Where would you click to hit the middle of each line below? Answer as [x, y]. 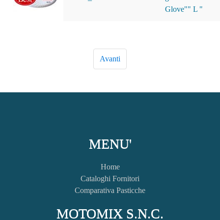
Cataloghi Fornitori [110, 179]
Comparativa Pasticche [110, 190]
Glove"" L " [184, 9]
